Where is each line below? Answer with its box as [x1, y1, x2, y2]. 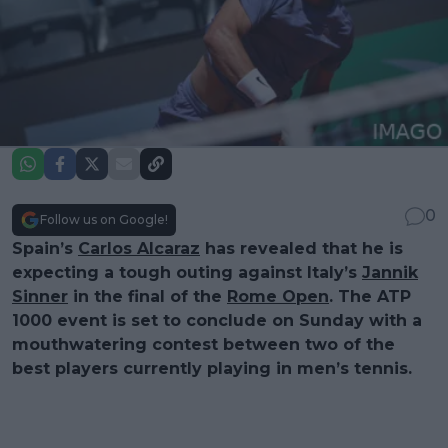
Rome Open [227, 286, 329, 306]
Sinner [12, 286, 68, 306]
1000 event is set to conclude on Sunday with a [12, 310, 422, 330]
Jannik [362, 262, 418, 282]
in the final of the [68, 286, 227, 306]
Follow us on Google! [40, 211, 168, 227]
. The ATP [329, 286, 411, 306]
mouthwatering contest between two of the [12, 334, 395, 354]
